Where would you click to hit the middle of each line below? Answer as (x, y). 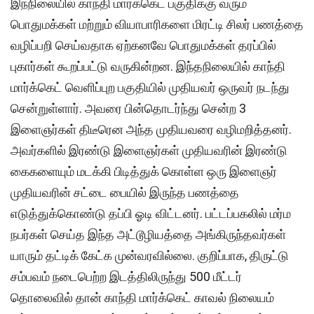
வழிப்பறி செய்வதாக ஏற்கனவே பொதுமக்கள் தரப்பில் (143, 46)
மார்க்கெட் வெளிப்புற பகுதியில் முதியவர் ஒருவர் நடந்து (150, 88)
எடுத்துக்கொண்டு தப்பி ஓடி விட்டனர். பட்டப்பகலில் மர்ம (151, 214)
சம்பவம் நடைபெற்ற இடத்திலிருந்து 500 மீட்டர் (126, 277)
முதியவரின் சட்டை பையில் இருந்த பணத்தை (125, 193)
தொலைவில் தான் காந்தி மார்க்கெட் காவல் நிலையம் (142, 298)
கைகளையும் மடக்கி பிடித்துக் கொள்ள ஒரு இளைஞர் (144, 172)
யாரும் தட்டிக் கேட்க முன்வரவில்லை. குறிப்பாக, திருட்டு (150, 256)
